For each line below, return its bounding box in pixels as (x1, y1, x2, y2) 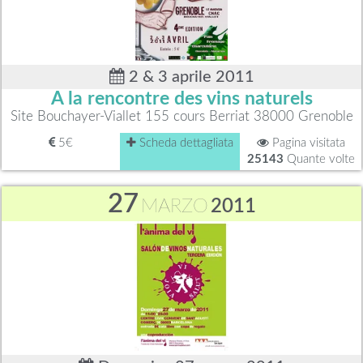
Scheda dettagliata (136, 136, 233, 149)
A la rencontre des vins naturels (50, 89, 313, 108)
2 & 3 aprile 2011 (124, 68, 254, 85)
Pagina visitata (268, 136, 345, 149)
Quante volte (283, 152, 355, 165)
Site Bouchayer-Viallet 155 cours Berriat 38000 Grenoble (10, 109, 353, 123)
